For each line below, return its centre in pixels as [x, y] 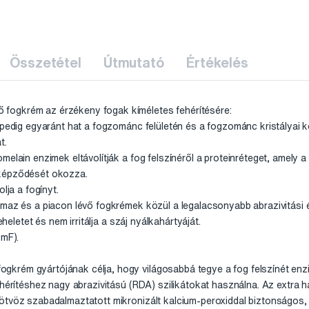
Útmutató [133, 63]
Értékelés [217, 63]
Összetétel [46, 63]
